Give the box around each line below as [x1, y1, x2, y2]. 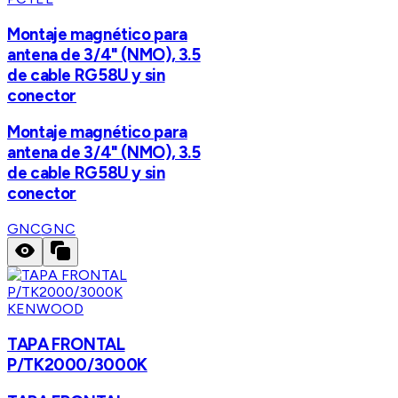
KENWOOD [7, 300, 84, 318]
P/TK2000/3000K [7, 354, 147, 375]
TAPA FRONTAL [7, 333, 125, 354]
